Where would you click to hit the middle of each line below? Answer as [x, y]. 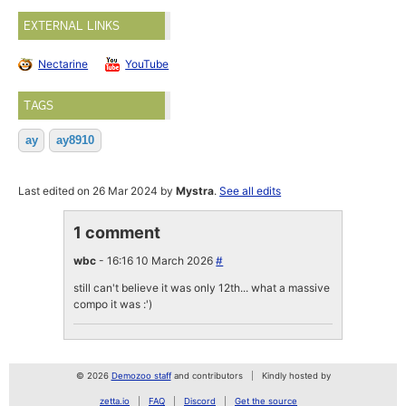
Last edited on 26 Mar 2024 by [97, 191]
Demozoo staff [141, 376]
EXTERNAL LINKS [72, 26]
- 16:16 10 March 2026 [156, 261]
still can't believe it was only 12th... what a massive [202, 288]
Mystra [195, 191]
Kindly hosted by [296, 376]
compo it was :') [113, 304]
